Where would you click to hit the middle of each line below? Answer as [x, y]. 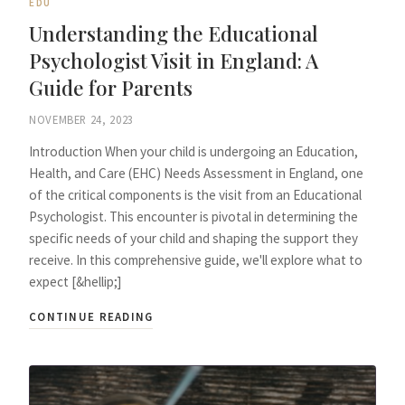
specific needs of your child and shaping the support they [193, 238]
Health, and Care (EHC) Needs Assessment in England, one [196, 173]
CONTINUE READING [91, 316]
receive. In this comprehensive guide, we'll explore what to [196, 259]
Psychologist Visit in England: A [174, 61]
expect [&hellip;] [75, 281]
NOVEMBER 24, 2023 [81, 119]
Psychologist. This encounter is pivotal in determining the [193, 216]
